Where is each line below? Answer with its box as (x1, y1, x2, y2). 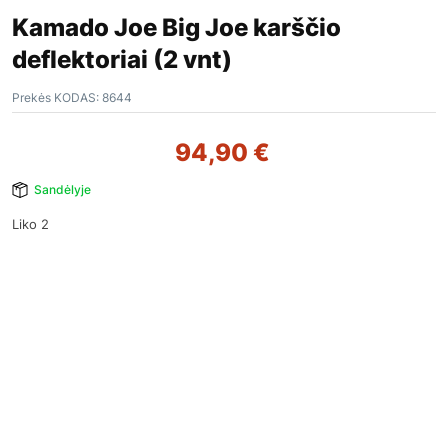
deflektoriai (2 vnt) (12, 45, 232, 74)
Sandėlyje (34, 182, 91, 197)
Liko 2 (12, 216, 49, 232)
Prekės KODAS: (12, 90, 99, 105)
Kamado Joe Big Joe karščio (12, 13, 341, 42)
